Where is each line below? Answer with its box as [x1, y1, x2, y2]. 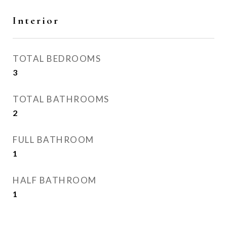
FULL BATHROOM [13, 134, 94, 145]
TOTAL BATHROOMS [13, 94, 109, 104]
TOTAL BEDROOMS [13, 53, 101, 64]
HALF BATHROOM [13, 175, 97, 185]
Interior [13, 14, 59, 27]
